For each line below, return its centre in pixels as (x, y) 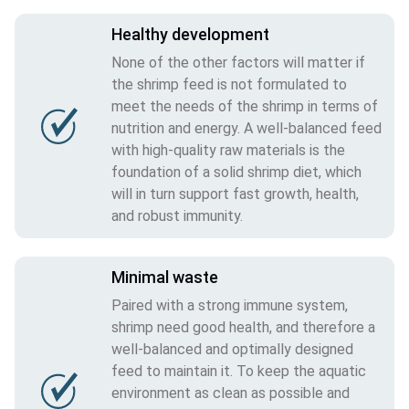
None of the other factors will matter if (238, 62)
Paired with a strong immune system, (230, 305)
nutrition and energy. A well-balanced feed (246, 128)
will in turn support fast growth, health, (235, 194)
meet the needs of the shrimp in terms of (245, 106)
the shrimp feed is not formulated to (229, 84)
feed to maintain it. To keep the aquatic (239, 371)
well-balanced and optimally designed (232, 349)
